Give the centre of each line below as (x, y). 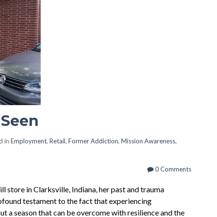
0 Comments (172, 169)
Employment (29, 141)
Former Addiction (93, 141)
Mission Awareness (148, 141)
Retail (57, 141)
